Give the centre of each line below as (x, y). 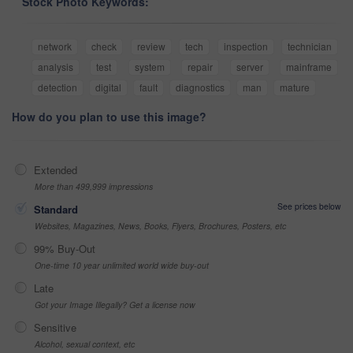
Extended (56, 169)
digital (108, 87)
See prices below (309, 206)
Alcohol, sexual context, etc (85, 344)
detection (58, 87)
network (55, 46)
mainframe (309, 66)
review (151, 46)
